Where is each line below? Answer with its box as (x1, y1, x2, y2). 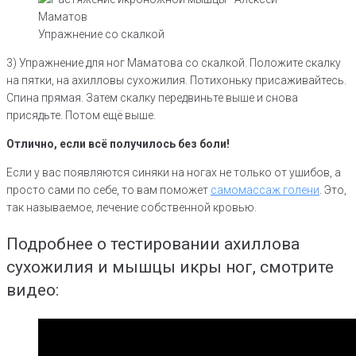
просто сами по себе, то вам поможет (6, 184, 211, 197)
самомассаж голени (211, 184, 319, 197)
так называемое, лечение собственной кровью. (6, 201, 257, 215)
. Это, (319, 184, 346, 197)
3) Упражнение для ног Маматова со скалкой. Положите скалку (6, 56, 341, 70)
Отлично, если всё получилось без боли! (6, 137, 230, 151)
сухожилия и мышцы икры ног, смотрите (6, 257, 334, 277)
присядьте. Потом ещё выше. (6, 109, 156, 122)
